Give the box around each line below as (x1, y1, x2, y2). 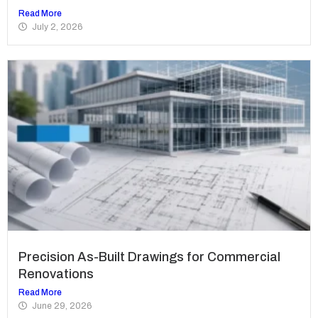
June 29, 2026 (32, 301, 92, 312)
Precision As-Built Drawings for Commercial (18, 250, 280, 265)
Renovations (18, 267, 94, 282)
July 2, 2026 (32, 22, 82, 33)
